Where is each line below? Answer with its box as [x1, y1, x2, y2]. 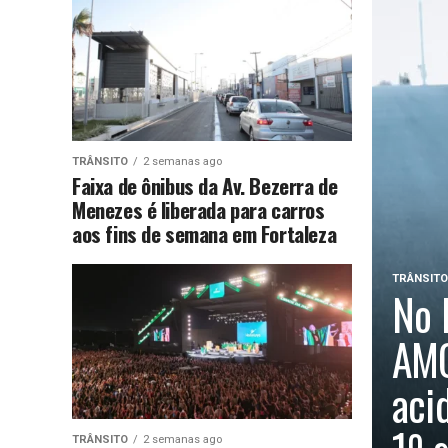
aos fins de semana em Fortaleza [72, 217, 337, 249]
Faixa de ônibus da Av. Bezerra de [72, 169, 338, 201]
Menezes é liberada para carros [72, 193, 325, 225]
